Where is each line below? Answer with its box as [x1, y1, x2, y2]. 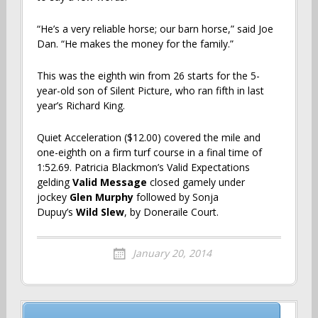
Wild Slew [75, 204, 124, 219]
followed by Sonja [133, 190, 219, 204]
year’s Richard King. [36, 98, 125, 112]
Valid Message [72, 175, 150, 189]
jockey [36, 190, 70, 204]
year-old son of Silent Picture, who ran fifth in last [36, 83, 264, 97]
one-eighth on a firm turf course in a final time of [36, 145, 262, 159]
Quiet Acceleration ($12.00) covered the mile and [36, 130, 261, 144]
